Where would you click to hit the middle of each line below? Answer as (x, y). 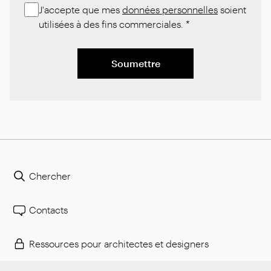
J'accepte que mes (80, 9)
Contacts (48, 209)
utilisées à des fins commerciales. (111, 24)
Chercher (50, 175)
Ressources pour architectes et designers (119, 243)
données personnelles (170, 9)
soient (232, 9)
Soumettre (135, 63)
